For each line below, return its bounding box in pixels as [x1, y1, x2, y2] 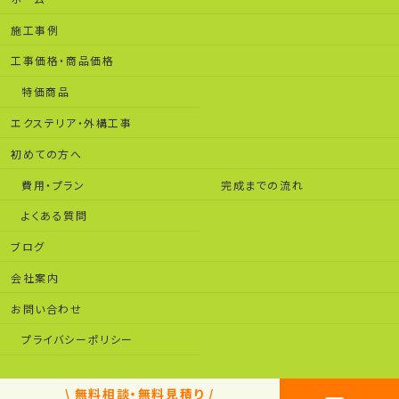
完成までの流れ [221, 176, 305, 192]
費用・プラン [21, 176, 85, 192]
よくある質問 [21, 208, 88, 224]
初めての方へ [11, 145, 83, 161]
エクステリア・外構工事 [11, 114, 133, 130]
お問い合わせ [11, 300, 83, 316]
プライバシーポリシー [21, 331, 134, 347]
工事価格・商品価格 [11, 53, 115, 69]
